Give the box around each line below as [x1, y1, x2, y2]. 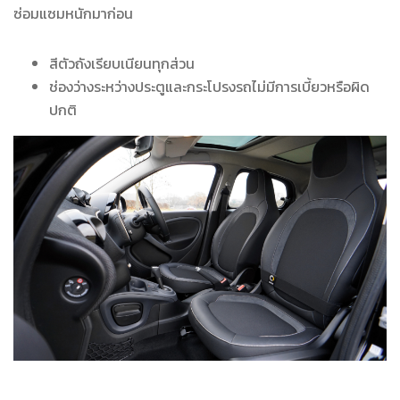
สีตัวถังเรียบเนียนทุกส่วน [49, 53, 195, 75]
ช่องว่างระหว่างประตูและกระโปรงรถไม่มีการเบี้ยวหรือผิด [49, 76, 370, 98]
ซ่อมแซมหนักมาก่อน [13, 3, 133, 25]
